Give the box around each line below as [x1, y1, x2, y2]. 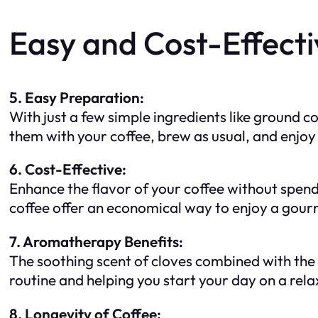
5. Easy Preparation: [9, 87, 144, 106]
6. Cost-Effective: [9, 160, 126, 179]
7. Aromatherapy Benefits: [9, 232, 183, 251]
